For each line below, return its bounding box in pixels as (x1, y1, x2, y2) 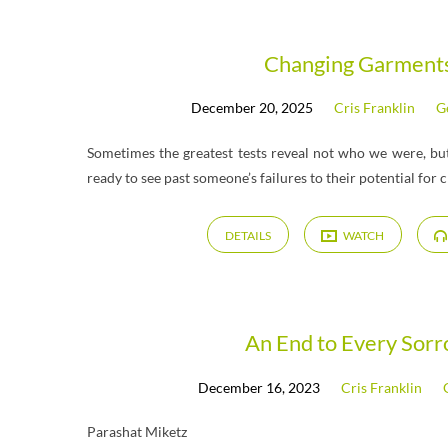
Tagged (87, 101, 240, 153)
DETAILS (225, 227, 272, 243)
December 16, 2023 (198, 378, 321, 396)
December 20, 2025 (191, 99, 314, 117)
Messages (87, 154, 293, 206)
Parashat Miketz (87, 422, 187, 440)
